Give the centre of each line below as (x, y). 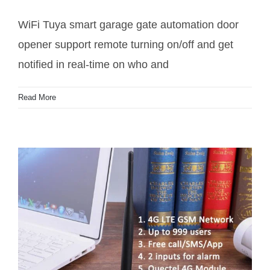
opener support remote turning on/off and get (126, 45)
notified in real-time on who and (93, 65)
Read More (37, 98)
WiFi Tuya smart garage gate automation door (128, 25)
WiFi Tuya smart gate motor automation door (135, 83)
